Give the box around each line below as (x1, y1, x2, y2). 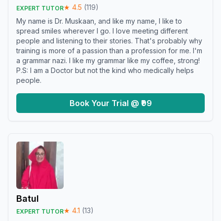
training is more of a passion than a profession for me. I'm (16, 46, 202, 55)
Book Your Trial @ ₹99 (69, 98, 152, 108)
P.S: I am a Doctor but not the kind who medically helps (16, 66, 194, 74)
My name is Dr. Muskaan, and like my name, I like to (16, 17, 182, 25)
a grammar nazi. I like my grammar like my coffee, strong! (16, 56, 200, 65)
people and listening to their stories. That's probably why (16, 37, 202, 45)
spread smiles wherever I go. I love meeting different (16, 27, 188, 35)
